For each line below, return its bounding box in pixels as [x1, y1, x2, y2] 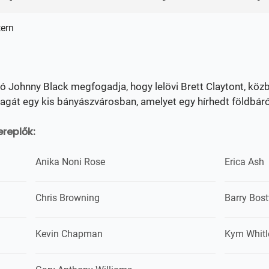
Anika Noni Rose [35, 156, 105, 168]
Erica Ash [225, 156, 264, 168]
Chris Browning [35, 192, 100, 204]
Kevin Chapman [35, 228, 103, 240]
